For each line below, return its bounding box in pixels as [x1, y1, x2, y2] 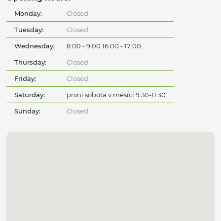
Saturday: [14, 91, 45, 99]
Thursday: [14, 58, 47, 67]
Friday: [14, 74, 37, 83]
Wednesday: [14, 42, 55, 50]
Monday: [14, 9, 42, 18]
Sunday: [14, 107, 41, 115]
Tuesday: [14, 26, 44, 34]
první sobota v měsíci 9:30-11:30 [66, 91, 166, 99]
